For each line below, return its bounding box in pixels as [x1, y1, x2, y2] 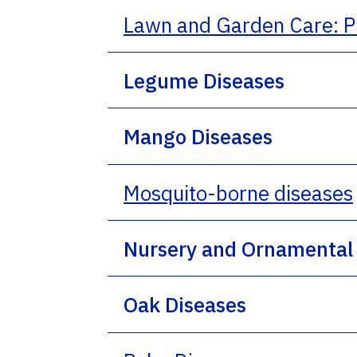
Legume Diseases [124, 66, 284, 94]
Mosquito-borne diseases [124, 178, 353, 206]
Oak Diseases [124, 290, 246, 318]
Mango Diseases [124, 122, 273, 150]
